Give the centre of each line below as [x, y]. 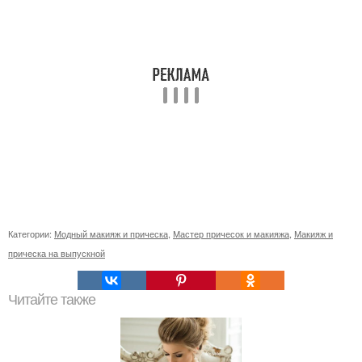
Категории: [31, 234]
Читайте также [52, 300]
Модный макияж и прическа [111, 234]
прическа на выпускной [57, 253]
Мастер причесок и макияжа [231, 234]
